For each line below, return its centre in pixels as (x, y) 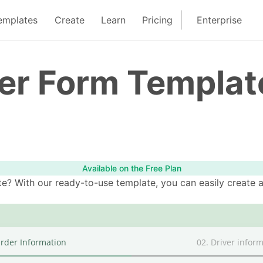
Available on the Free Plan (131, 168)
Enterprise (220, 20)
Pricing (158, 20)
